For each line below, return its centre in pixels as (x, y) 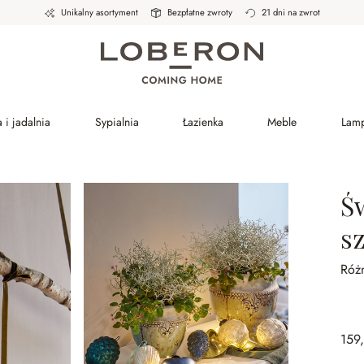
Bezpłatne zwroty (199, 12)
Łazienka (203, 122)
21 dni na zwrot (290, 12)
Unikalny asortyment (99, 12)
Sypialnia (117, 122)
